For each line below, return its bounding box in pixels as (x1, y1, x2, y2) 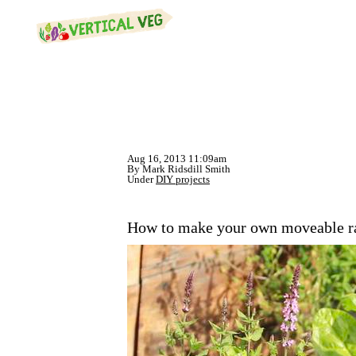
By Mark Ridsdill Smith (127, 163, 230, 175)
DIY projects (156, 173, 210, 185)
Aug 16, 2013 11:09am (127, 153, 226, 164)
